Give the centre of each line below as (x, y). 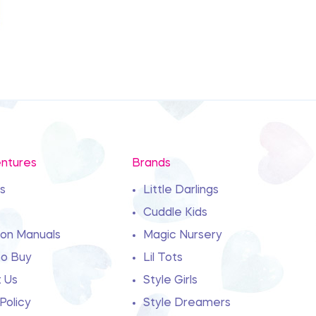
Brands (152, 164)
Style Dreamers (187, 304)
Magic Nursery (183, 236)
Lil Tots (163, 259)
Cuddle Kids (176, 213)
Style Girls (171, 281)
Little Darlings (181, 191)
